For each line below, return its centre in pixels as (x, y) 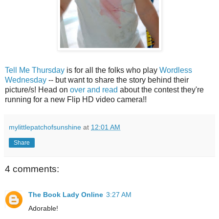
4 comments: (32, 169)
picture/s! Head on (37, 90)
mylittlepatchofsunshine (45, 127)
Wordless (176, 70)
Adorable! (43, 208)
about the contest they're (161, 90)
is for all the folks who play (112, 70)
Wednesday (26, 80)
